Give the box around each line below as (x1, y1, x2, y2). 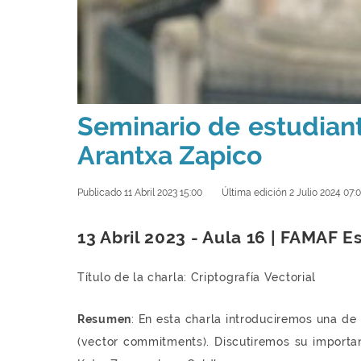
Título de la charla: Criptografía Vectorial (77, 271, 317, 284)
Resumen (77, 313, 131, 326)
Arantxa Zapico (77, 139, 262, 170)
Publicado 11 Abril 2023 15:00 (77, 187, 202, 199)
